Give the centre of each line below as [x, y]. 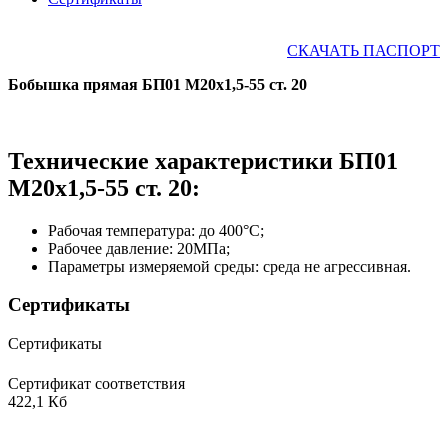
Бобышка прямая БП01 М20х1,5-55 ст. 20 [157, 84]
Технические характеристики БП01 [203, 160]
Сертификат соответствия [96, 384]
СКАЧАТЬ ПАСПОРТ [363, 50]
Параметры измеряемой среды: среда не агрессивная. [229, 266]
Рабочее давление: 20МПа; [139, 248]
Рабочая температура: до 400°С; [156, 230]
